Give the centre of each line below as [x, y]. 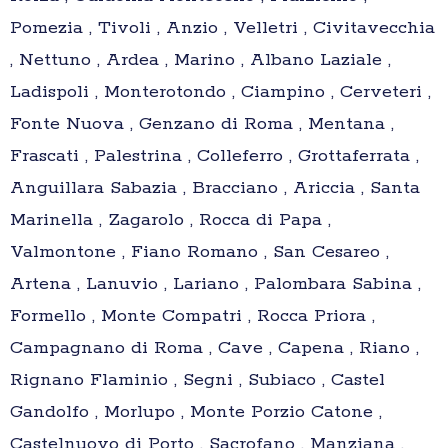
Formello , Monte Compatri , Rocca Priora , [192, 316]
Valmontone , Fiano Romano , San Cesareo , [199, 252]
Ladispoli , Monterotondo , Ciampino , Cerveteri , [220, 92]
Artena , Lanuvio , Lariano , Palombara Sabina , [215, 284]
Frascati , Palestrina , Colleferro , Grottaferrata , [214, 156]
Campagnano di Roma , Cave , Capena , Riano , [214, 348]
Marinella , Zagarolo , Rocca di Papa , [170, 220]
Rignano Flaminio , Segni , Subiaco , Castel [197, 380]
